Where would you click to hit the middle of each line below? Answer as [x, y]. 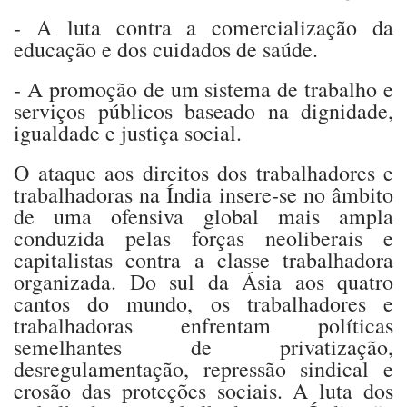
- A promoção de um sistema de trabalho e [203, 89]
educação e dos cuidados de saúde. [166, 49]
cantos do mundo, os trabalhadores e [203, 303]
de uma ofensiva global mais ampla [203, 216]
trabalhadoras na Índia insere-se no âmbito [203, 194]
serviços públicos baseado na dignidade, [203, 110]
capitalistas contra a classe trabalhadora [203, 259]
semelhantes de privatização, [203, 347]
